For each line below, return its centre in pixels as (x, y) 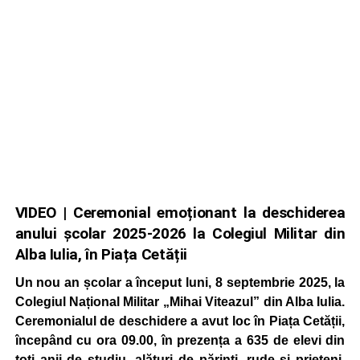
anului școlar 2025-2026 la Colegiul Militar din (180, 233)
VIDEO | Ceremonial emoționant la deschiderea (180, 213)
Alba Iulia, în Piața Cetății (101, 254)
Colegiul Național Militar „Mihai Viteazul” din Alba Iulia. (180, 302)
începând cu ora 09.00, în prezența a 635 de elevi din (180, 340)
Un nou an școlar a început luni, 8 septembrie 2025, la (180, 282)
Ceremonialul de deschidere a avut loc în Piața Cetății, (180, 321)
